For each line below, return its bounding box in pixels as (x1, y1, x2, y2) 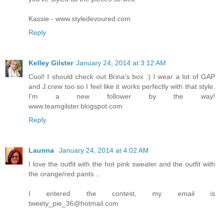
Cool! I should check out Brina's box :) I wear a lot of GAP (28, 72, 215, 81)
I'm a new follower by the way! (28, 92, 215, 100)
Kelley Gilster (28, 58, 73, 67)
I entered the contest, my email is (28, 189, 215, 197)
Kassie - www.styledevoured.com (28, 14, 131, 23)
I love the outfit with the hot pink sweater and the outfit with (28, 160, 215, 168)
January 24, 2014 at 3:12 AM (76, 58, 166, 67)
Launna (28, 146, 56, 154)
